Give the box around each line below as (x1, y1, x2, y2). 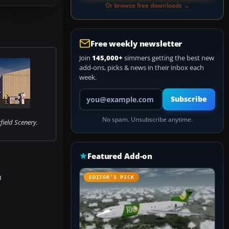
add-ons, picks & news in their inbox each (79, 63, 204, 72)
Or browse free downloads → (105, 1, 190, 10)
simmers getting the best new (123, 53, 214, 62)
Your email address (79, 88, 136, 97)
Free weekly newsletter (90, 38, 182, 49)
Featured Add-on (87, 151, 153, 161)
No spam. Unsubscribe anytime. (102, 116, 193, 123)
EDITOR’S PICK (89, 174, 134, 180)
